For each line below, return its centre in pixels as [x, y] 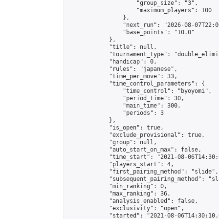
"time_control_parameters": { [136, 84]
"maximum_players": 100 [140, 10]
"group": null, [112, 142]
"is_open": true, [116, 128]
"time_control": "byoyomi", [140, 91]
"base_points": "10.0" [131, 32]
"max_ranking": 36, [119, 194]
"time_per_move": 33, [123, 76]
